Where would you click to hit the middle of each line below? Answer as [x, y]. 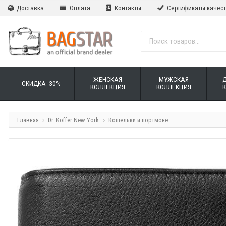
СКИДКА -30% [41, 83]
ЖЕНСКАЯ [107, 79]
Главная [28, 120]
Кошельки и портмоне [138, 120]
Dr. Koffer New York [74, 120]
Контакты [127, 8]
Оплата [79, 8]
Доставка [29, 8]
